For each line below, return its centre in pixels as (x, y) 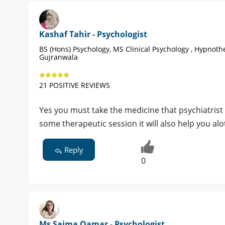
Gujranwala (59, 57)
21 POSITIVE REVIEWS (75, 85)
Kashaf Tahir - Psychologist (93, 34)
